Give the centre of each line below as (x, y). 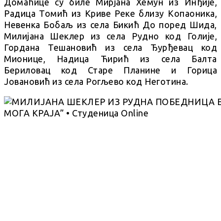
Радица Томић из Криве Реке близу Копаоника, (110, 13)
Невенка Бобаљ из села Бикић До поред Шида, (110, 24)
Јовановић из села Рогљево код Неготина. (96, 81)
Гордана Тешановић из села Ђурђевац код (110, 47)
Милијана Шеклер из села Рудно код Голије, (110, 36)
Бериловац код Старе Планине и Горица (110, 70)
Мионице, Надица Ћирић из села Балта (110, 58)
